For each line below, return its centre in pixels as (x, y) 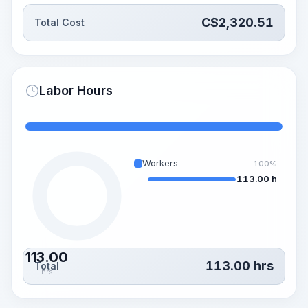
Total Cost (59, 22)
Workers (160, 163)
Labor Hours (76, 90)
